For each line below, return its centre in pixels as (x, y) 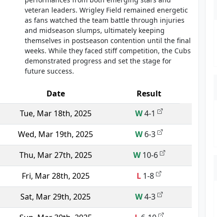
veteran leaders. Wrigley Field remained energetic (107, 10)
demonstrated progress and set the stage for (98, 61)
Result (149, 93)
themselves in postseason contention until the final (108, 40)
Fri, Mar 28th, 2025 (55, 176)
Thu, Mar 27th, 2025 (55, 155)
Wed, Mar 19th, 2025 (55, 134)
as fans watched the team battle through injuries (105, 20)
